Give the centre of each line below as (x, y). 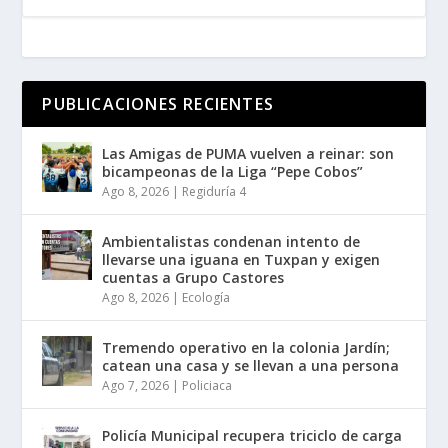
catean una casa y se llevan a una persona (251, 365)
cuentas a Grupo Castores (193, 277)
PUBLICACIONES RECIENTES (158, 103)
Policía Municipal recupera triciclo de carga (252, 435)
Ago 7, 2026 (136, 385)
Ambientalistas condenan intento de (231, 241)
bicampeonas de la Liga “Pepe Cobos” (233, 171)
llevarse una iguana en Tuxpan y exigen (241, 259)
